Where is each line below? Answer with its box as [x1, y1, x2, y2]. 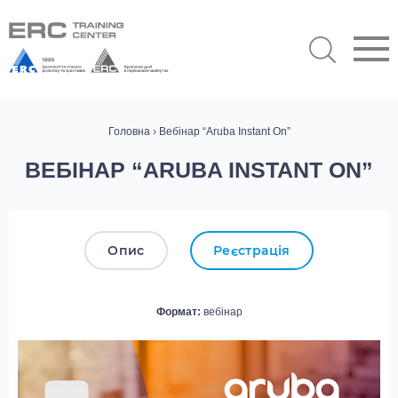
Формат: [155, 305, 203, 318]
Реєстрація [212, 242, 291, 259]
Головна [107, 124, 150, 138]
